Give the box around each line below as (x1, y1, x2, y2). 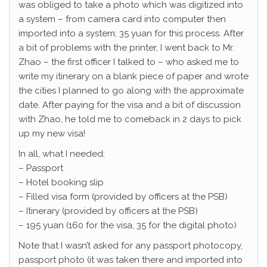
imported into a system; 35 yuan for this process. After (18, 28, 244, 39)
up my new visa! (18, 128, 85, 139)
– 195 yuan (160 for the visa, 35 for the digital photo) (18, 220, 237, 231)
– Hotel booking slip (18, 177, 104, 188)
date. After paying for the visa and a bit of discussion (18, 100, 241, 110)
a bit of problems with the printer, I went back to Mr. (18, 42, 234, 53)
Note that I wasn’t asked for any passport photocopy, (18, 240, 243, 251)
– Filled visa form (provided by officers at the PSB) (18, 191, 228, 202)
